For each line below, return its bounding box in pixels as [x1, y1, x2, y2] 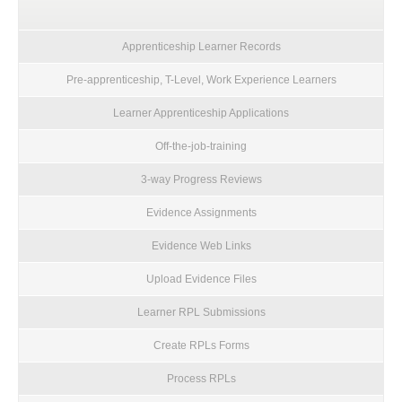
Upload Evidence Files [145, 272, 257, 285]
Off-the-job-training [155, 139, 247, 153]
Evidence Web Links [151, 239, 251, 252]
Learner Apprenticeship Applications [113, 106, 289, 119]
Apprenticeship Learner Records [121, 39, 281, 53]
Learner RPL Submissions [136, 305, 266, 319]
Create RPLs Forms [153, 338, 249, 352]
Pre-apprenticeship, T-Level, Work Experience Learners [66, 73, 336, 86]
